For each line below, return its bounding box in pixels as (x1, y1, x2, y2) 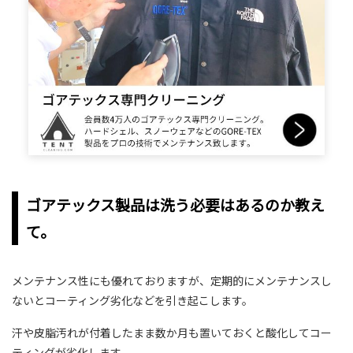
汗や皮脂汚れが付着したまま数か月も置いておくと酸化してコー (12, 325, 332, 341)
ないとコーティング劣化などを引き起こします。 (12, 292, 253, 309)
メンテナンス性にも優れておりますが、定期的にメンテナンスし (12, 273, 332, 289)
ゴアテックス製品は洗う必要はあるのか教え (26, 194, 325, 216)
